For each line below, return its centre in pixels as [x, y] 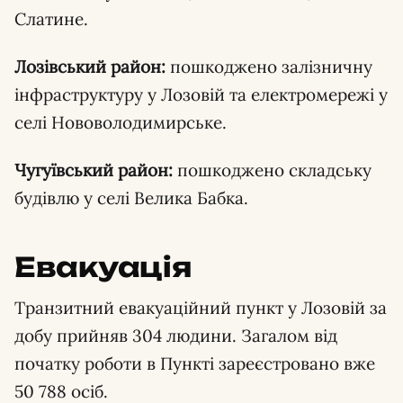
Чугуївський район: [94, 170]
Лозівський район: [90, 66]
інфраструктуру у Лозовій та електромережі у [201, 94]
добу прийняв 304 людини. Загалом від [176, 335]
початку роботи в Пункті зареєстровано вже [195, 363]
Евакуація [103, 266]
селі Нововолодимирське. [121, 122]
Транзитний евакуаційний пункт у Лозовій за [201, 307]
